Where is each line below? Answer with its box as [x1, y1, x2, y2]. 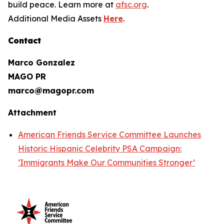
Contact [8, 35, 41, 45]
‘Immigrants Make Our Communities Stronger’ [18, 157, 195, 167]
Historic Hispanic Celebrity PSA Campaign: [18, 143, 181, 153]
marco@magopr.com [8, 85, 94, 95]
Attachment [8, 107, 56, 117]
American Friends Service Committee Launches [18, 129, 201, 139]
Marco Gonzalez [8, 57, 75, 67]
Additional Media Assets [8, 13, 103, 23]
